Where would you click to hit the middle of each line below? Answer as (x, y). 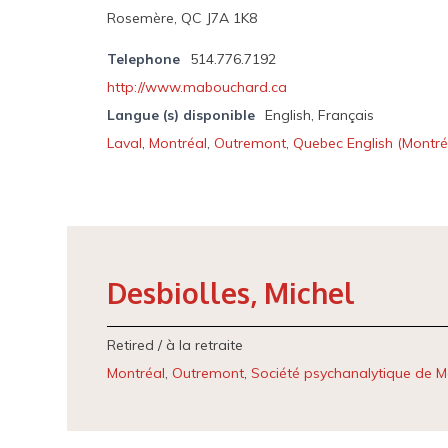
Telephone (144, 59)
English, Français (320, 115)
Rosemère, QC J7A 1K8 (182, 18)
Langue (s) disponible (181, 115)
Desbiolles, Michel (231, 293)
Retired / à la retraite (175, 345)
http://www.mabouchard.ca (197, 87)
